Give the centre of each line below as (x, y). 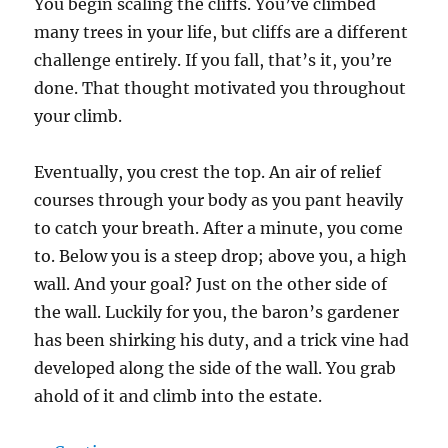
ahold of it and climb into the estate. (178, 396)
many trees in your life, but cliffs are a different (221, 32)
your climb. (78, 116)
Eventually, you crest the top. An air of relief (208, 172)
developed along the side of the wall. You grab (215, 368)
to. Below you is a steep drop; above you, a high (221, 256)
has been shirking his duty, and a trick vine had (222, 340)
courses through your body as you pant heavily (219, 200)
